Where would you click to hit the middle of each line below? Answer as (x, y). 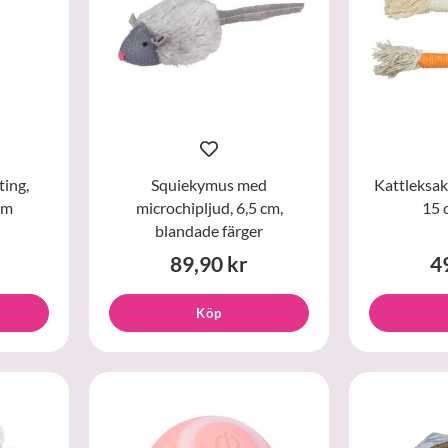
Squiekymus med (209, 185)
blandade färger (209, 231)
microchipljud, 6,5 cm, (209, 208)
